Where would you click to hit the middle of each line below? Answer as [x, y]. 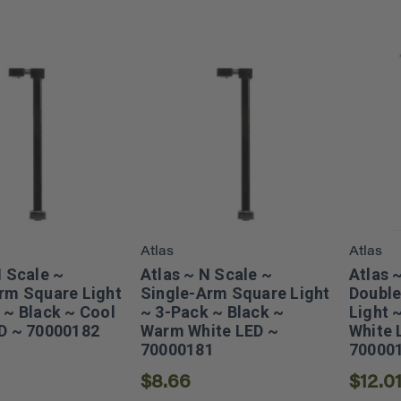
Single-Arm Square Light [235, 293]
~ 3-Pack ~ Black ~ [212, 311]
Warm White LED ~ [209, 330]
